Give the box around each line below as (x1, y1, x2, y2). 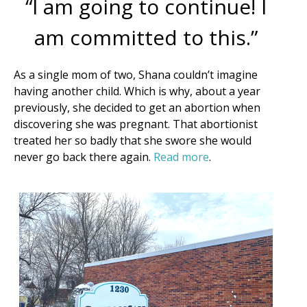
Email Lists (29, 252, 86, 269)
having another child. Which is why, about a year (14, 84, 260, 99)
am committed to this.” (34, 23, 258, 52)
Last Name (30, 118, 86, 134)
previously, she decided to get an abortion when (14, 100, 260, 116)
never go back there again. (14, 149, 153, 165)
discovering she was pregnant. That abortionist (14, 116, 258, 132)
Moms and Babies (55, 275, 143, 292)
